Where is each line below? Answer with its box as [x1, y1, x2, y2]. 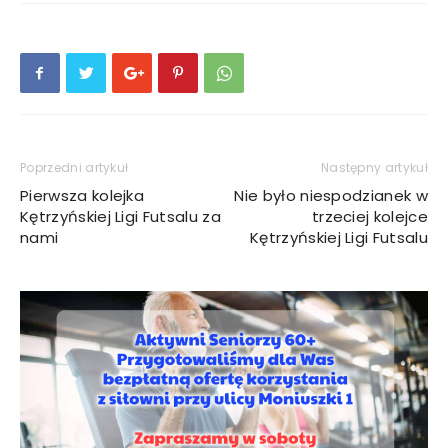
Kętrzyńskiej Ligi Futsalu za [20, 206, 221, 227]
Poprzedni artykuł [20, 159, 129, 176]
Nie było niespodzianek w [234, 185, 428, 206]
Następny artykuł [320, 159, 428, 176]
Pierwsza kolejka [20, 185, 145, 206]
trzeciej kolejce [311, 206, 428, 227]
